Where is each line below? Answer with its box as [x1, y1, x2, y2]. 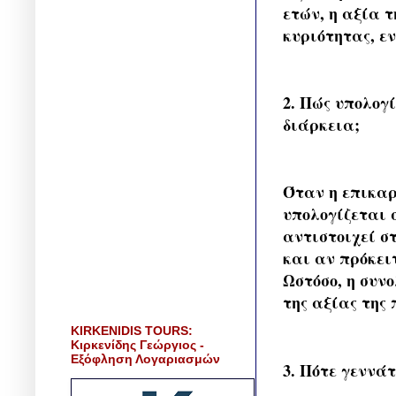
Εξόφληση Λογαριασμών [71, 351, 220, 366]
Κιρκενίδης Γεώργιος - [71, 337, 204, 352]
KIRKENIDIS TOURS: [71, 323, 193, 338]
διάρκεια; [283, 112, 360, 136]
